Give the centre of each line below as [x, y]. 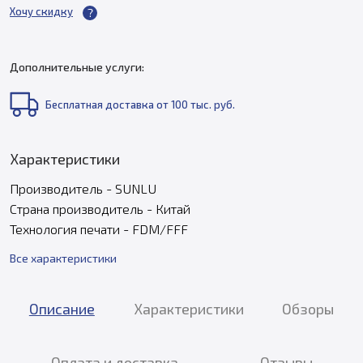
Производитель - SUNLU [83, 188]
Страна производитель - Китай [100, 208]
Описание [62, 308]
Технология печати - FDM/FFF [99, 228]
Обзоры [308, 308]
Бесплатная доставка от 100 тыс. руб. [140, 104]
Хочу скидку [41, 12]
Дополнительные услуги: [77, 66]
